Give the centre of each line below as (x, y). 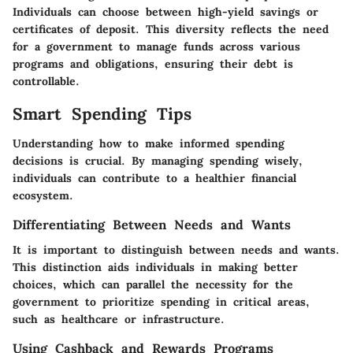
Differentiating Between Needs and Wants (152, 225)
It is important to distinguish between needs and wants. (176, 250)
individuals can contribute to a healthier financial (154, 178)
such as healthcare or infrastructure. (119, 320)
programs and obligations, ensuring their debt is (153, 63)
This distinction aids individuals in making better (155, 268)
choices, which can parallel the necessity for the (153, 285)
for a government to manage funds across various (156, 46)
